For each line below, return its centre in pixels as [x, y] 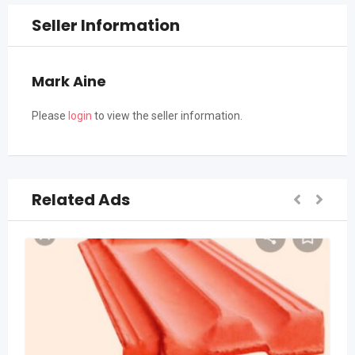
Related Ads [81, 200]
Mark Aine [69, 81]
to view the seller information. [167, 116]
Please [50, 116]
